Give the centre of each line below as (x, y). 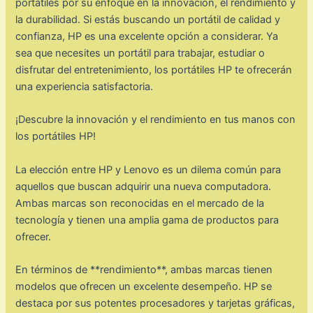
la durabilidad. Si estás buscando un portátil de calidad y (148, 19)
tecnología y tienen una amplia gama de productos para (147, 220)
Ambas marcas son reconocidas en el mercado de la (140, 203)
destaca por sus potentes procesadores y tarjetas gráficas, (155, 303)
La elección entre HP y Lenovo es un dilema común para (148, 169)
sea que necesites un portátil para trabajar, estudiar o (140, 53)
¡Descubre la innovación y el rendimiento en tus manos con (156, 120)
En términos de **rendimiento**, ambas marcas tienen (144, 269)
